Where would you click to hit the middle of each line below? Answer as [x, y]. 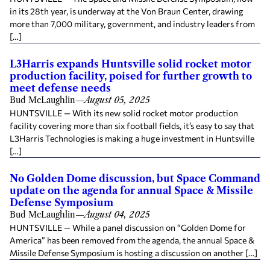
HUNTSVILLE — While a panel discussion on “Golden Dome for [128, 228]
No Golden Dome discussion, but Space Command [135, 179]
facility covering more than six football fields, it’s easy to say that [132, 126]
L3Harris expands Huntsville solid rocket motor [130, 64]
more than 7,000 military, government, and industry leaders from [132, 24]
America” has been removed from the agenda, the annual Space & [132, 240]
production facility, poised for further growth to [131, 76]
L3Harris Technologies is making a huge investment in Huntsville [132, 139]
